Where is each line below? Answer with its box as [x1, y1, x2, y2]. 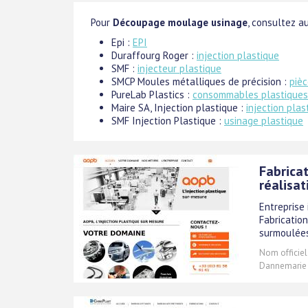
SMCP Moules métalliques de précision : [111, 75, 289, 88]
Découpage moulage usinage [113, 16, 247, 29]
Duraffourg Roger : [111, 49, 197, 62]
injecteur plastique [137, 62, 221, 75]
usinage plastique [224, 114, 303, 127]
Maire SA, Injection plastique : [111, 101, 246, 114]
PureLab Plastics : [111, 88, 192, 101]
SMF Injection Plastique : [111, 114, 224, 127]
